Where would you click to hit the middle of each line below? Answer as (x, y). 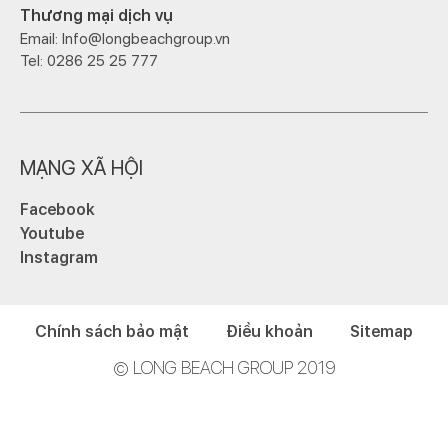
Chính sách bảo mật (112, 332)
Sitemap (381, 332)
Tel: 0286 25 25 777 (89, 61)
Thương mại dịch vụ (96, 16)
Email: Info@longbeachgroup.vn (125, 39)
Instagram (59, 258)
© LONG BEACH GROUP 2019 (224, 368)
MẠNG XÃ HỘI (81, 168)
